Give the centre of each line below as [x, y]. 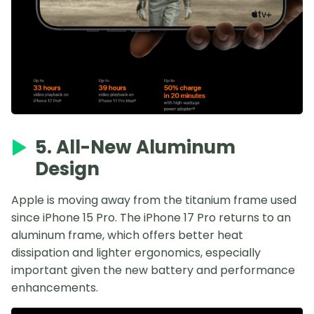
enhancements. [55, 288]
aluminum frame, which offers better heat [127, 235]
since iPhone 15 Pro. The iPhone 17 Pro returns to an [151, 218]
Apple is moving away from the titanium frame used [154, 200]
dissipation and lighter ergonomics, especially [136, 253]
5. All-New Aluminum [135, 147]
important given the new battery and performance [153, 270]
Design [67, 169]
